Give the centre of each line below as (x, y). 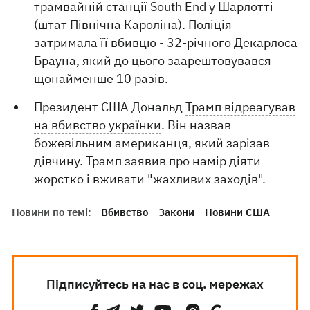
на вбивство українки (98, 125)
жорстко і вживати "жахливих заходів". (150, 179)
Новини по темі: (52, 212)
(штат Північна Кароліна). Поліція (133, 25)
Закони (177, 212)
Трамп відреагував (241, 107)
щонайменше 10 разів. (101, 79)
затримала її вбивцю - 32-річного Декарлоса (166, 43)
